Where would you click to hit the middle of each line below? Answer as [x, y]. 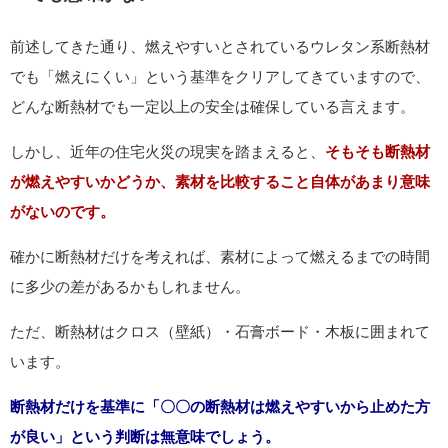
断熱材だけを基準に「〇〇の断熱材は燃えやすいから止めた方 [220, 406]
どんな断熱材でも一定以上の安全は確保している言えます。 [212, 106]
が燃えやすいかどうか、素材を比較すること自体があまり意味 [220, 181]
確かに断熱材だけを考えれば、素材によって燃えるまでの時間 [220, 256]
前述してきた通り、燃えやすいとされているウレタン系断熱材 [220, 46]
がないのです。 [62, 211]
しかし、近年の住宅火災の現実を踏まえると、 [167, 151]
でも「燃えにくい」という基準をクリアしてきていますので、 [220, 76]
